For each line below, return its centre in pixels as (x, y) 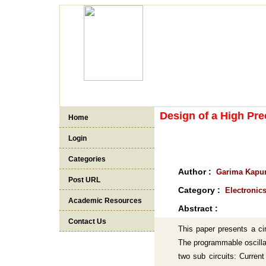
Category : (202, 190)
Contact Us (87, 221)
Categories (87, 159)
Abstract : (198, 208)
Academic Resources (105, 201)
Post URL (84, 180)
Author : (197, 172)
